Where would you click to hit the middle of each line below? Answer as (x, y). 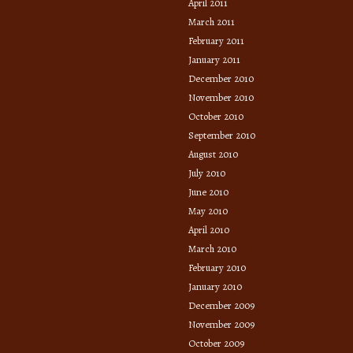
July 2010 (207, 173)
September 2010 (222, 135)
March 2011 (212, 21)
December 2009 (221, 305)
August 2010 (213, 154)
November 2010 (221, 97)
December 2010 (221, 78)
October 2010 (216, 116)
